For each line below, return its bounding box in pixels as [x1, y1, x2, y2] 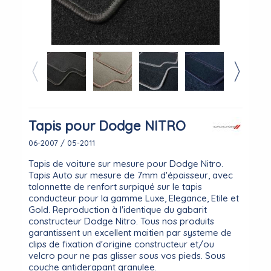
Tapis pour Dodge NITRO [28, 117, 186, 134]
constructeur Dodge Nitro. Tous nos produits [28, 215, 215, 227]
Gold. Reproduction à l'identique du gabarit [28, 204, 207, 215]
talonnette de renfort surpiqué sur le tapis [28, 181, 203, 192]
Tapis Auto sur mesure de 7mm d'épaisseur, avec [28, 169, 233, 181]
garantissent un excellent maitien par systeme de [28, 227, 232, 238]
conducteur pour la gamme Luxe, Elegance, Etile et [28, 192, 240, 204]
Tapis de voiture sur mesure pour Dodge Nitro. [28, 158, 224, 169]
